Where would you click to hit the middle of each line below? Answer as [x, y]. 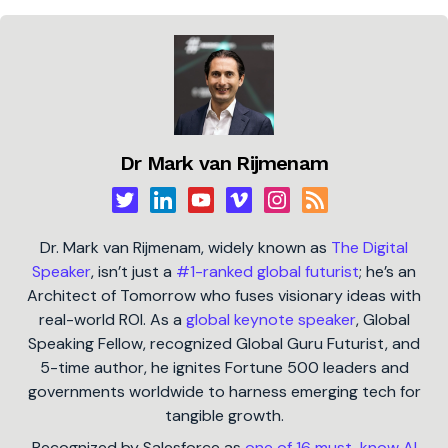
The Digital [369, 248]
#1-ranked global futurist [267, 272]
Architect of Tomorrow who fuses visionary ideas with [224, 296]
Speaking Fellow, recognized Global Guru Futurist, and [224, 344]
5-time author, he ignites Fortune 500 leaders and [224, 368]
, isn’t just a [133, 272]
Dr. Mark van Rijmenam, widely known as [185, 248]
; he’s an [387, 272]
